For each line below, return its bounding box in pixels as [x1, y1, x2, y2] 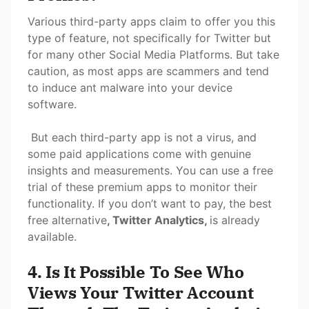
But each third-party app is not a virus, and [28, 130, 257, 145]
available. [28, 230, 77, 244]
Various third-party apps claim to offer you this [28, 14, 275, 29]
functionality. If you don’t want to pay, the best [28, 197, 272, 211]
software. [28, 97, 77, 112]
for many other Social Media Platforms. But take [28, 48, 279, 62]
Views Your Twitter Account [28, 281, 254, 304]
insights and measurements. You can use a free [28, 163, 273, 178]
